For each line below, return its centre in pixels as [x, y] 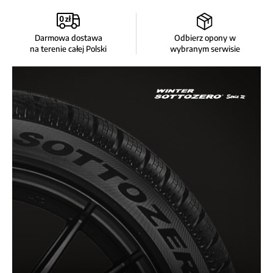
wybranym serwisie [205, 49]
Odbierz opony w [205, 38]
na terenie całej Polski [68, 49]
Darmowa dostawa [68, 38]
